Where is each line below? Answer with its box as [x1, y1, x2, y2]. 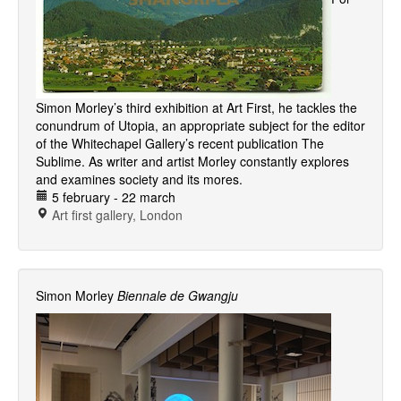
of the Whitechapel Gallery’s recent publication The [36, 134, 324, 152]
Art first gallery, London [52, 206, 183, 224]
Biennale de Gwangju [117, 286, 238, 304]
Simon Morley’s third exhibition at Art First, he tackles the [36, 98, 357, 116]
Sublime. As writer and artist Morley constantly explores [36, 152, 349, 170]
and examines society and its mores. [36, 170, 243, 188]
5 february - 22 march [48, 188, 175, 206]
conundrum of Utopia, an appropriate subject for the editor [36, 116, 365, 134]
